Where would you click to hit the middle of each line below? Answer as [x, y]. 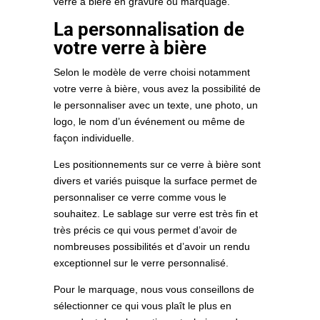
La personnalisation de [149, 30]
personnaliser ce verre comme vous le [140, 197]
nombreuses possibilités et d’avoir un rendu [151, 247]
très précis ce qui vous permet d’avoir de [145, 230]
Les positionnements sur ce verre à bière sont [157, 165]
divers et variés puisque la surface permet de [155, 181]
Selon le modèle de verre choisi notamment [151, 72]
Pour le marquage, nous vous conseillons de [154, 290]
